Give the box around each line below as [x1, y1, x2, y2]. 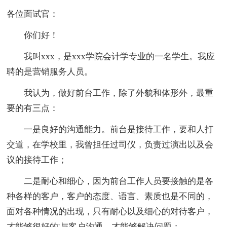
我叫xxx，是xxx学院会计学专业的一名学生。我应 [7, 52, 215, 62]
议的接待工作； [7, 155, 67, 165]
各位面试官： [7, 9, 59, 19]
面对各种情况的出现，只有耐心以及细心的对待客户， [7, 207, 214, 217]
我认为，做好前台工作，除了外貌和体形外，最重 [7, 88, 214, 98]
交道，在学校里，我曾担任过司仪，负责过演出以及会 [7, 140, 214, 150]
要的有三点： [7, 103, 59, 113]
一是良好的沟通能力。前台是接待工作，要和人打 [7, 125, 214, 135]
